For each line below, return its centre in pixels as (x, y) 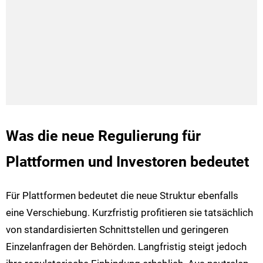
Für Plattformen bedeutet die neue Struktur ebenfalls (122, 195)
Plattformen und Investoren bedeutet (127, 162)
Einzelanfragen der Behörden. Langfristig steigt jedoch (126, 246)
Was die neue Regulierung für (103, 136)
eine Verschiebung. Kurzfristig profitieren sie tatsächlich (129, 212)
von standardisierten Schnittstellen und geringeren (117, 229)
